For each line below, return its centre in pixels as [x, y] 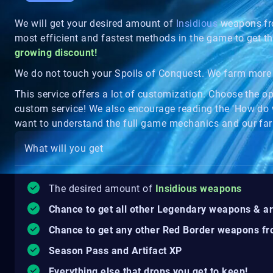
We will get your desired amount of [95, 23]
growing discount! [56, 53]
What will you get [64, 148]
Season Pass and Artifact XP [115, 251]
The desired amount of [102, 189]
